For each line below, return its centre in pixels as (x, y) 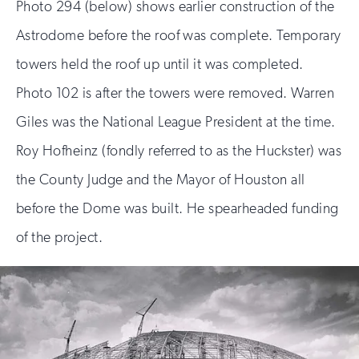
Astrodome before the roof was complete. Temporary (179, 36)
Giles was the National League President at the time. (176, 122)
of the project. (60, 238)
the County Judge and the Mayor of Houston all (161, 180)
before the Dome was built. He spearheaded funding (177, 209)
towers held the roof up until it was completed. (160, 65)
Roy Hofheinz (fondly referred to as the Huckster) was (179, 151)
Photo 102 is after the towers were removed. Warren (175, 93)
